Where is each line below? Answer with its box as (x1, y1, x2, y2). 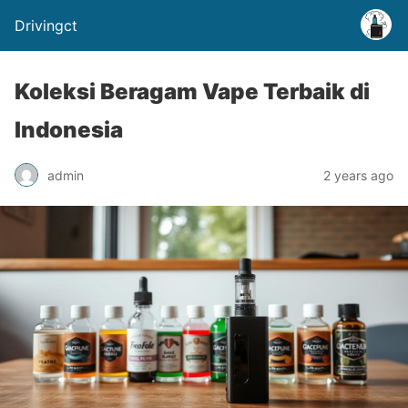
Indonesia (15, 117, 123, 143)
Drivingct (15, 16, 77, 35)
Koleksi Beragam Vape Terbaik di (15, 78, 370, 105)
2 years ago (323, 167, 393, 183)
